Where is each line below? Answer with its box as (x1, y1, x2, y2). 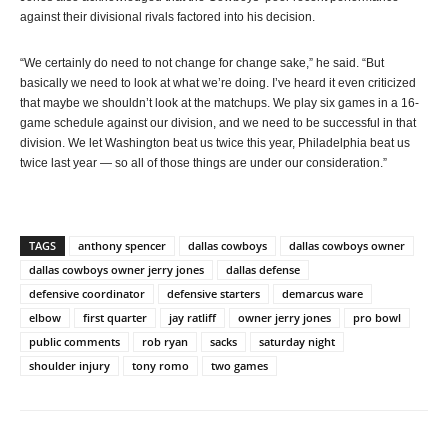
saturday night (259, 334, 335, 349)
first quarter (83, 310, 147, 325)
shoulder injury (29, 358, 110, 373)
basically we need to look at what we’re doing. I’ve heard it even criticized (20, 76, 416, 90)
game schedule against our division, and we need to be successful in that (20, 116, 416, 130)
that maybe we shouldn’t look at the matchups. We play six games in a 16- (20, 96, 419, 110)
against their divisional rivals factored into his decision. (20, 10, 315, 24)
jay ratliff (169, 310, 216, 325)
